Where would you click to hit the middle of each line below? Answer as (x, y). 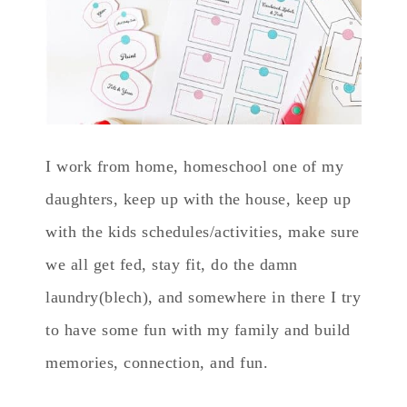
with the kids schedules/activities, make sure (203, 231)
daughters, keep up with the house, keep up (198, 199)
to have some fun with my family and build (198, 329)
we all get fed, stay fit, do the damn (172, 264)
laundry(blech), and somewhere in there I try (203, 297)
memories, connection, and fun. (157, 362)
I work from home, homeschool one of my (194, 166)
